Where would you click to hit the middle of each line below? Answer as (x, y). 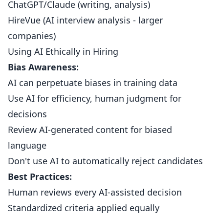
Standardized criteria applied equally (84, 208)
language (27, 145)
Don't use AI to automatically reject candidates (105, 161)
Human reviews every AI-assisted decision (95, 192)
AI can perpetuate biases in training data (93, 83)
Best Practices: (40, 176)
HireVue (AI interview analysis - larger (85, 20)
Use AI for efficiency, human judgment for (95, 98)
